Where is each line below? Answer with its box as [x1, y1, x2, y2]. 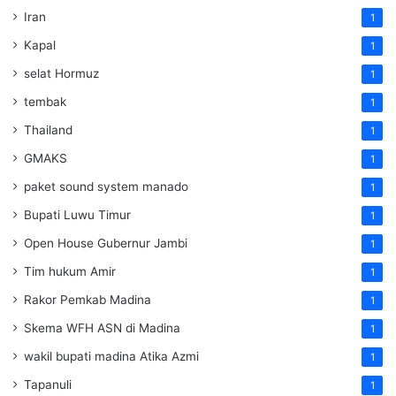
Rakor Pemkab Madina [24, 293, 151, 308]
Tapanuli [24, 377, 72, 392]
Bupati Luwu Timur [24, 208, 131, 223]
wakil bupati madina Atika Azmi [24, 349, 199, 364]
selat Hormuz [24, 66, 99, 81]
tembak [24, 95, 66, 110]
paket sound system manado [24, 179, 188, 194]
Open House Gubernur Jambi [24, 236, 187, 251]
